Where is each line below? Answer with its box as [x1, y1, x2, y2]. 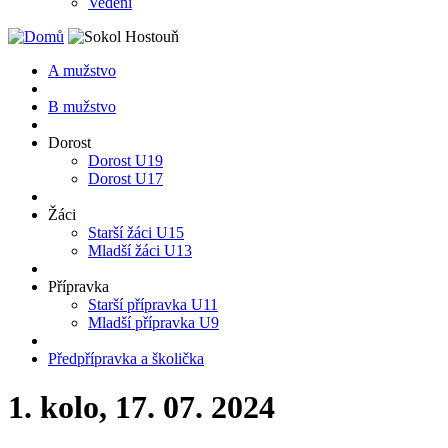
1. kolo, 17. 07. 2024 [8, 389, 275, 426]
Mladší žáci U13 [88, 242, 192, 259]
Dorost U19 [88, 152, 163, 169]
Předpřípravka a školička [48, 350, 204, 367]
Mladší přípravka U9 [88, 314, 219, 331]
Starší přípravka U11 [88, 296, 218, 313]
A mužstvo [48, 62, 116, 79]
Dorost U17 [88, 170, 163, 187]
